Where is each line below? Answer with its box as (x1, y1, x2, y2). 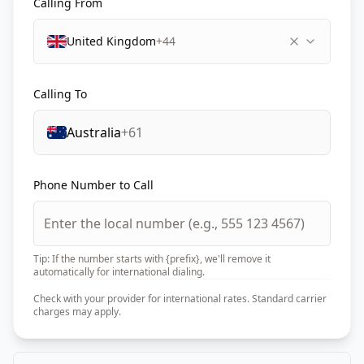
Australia (67, 123, 121, 141)
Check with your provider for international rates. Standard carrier (33, 292, 327, 305)
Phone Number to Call (33, 177, 154, 193)
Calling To (33, 86, 87, 102)
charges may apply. (33, 305, 121, 318)
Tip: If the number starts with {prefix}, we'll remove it (33, 252, 271, 266)
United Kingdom (67, 33, 156, 49)
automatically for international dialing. (33, 265, 205, 279)
